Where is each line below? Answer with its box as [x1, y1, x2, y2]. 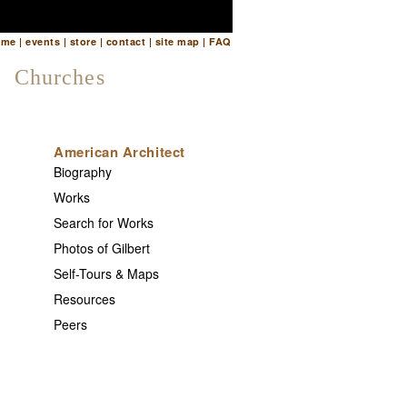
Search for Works [54, 213, 154, 232]
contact [105, 35, 146, 48]
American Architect [54, 142, 185, 162]
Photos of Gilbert [54, 239, 151, 257]
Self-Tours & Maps [54, 264, 160, 283]
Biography [54, 163, 113, 181]
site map [154, 35, 200, 48]
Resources [54, 290, 116, 308]
